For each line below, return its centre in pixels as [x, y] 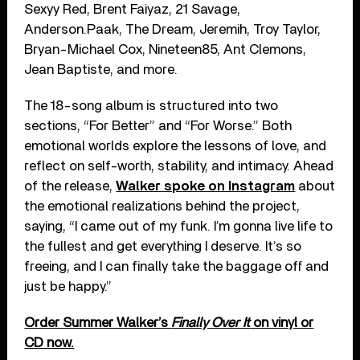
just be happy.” [68, 286]
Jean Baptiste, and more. [101, 69]
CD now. [49, 342]
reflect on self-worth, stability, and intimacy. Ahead [179, 166]
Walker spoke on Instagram [206, 186]
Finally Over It [211, 322]
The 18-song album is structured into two [151, 105]
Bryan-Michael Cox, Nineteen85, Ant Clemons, [166, 49]
